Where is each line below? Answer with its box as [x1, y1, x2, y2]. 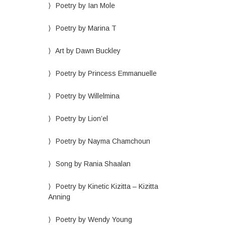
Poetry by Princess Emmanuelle [55, 69, 157, 77]
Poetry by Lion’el [55, 115, 108, 123]
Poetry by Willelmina [55, 92, 120, 100]
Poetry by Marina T [55, 24, 117, 32]
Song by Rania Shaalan [55, 160, 131, 168]
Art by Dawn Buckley [55, 47, 121, 55]
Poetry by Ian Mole [55, 2, 115, 10]
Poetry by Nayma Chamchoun [55, 137, 150, 145]
